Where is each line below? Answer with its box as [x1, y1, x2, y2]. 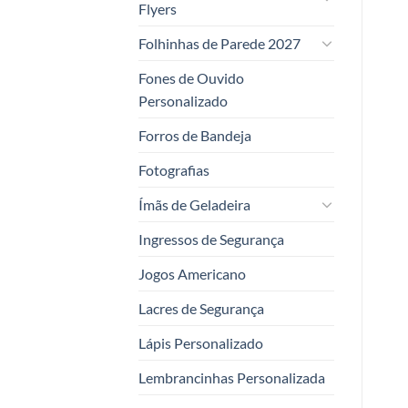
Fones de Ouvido [138, 68, 244, 87]
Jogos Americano [138, 264, 246, 282]
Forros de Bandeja [138, 126, 251, 144]
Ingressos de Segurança [138, 229, 284, 248]
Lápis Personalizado [138, 333, 263, 352]
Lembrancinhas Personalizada [138, 368, 325, 386]
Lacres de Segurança [138, 299, 264, 317]
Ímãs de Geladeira [138, 195, 250, 213]
